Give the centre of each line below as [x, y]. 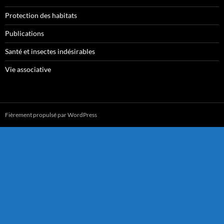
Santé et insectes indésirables [50, 51]
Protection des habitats [41, 15]
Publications [24, 33]
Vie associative [28, 69]
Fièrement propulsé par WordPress [51, 114]
